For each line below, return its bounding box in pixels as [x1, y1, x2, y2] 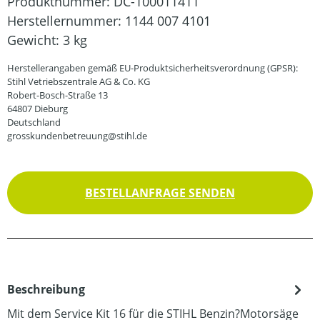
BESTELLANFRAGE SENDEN [85, 185, 235, 201]
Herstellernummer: [7, 12, 125, 29]
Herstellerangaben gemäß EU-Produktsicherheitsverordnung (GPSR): [7, 61, 298, 74]
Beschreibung [7, 281, 85, 297]
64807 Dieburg [7, 102, 68, 115]
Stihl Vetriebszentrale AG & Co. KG [7, 75, 150, 88]
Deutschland [7, 116, 61, 129]
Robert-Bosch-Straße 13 [7, 89, 108, 101]
